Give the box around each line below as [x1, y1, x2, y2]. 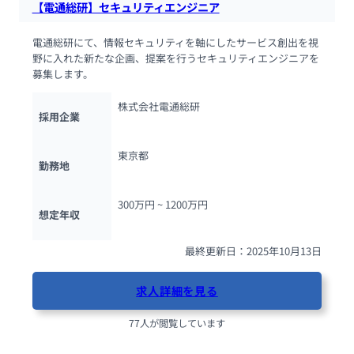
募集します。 [32, 66, 93, 82]
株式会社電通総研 [117, 98, 200, 114]
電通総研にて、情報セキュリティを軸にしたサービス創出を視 [32, 35, 318, 51]
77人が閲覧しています [129, 316, 225, 331]
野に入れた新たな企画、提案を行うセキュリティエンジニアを [32, 51, 319, 66]
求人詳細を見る [136, 282, 218, 299]
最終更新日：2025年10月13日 [185, 243, 322, 258]
